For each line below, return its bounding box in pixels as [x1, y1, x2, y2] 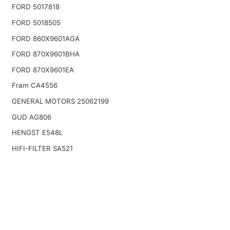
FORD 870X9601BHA [11, 50, 80, 59]
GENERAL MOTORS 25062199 [11, 97, 109, 106]
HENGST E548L [11, 128, 63, 137]
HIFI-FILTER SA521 [11, 144, 73, 152]
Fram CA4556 [11, 81, 57, 90]
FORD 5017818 [11, 3, 60, 11]
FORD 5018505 [11, 18, 61, 27]
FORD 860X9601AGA [11, 34, 80, 43]
